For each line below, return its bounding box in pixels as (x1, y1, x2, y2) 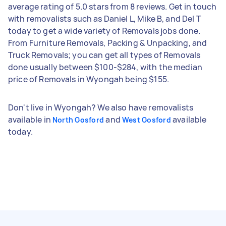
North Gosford (52, 115, 104, 125)
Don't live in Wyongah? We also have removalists (8, 101, 194, 113)
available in (8, 114, 52, 125)
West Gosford (122, 115, 171, 125)
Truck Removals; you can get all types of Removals (8, 49, 201, 61)
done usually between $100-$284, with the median (8, 61, 203, 73)
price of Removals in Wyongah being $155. (8, 73, 169, 85)
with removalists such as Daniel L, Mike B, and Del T (8, 13, 201, 24)
